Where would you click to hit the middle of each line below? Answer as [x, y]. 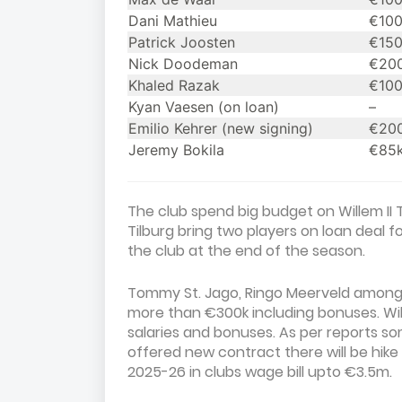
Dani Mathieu [173, 21]
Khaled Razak [174, 85]
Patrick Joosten [182, 42]
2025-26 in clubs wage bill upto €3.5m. [260, 372]
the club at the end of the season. [248, 251]
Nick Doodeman [183, 64]
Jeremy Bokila [176, 150]
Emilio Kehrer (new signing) [221, 128]
